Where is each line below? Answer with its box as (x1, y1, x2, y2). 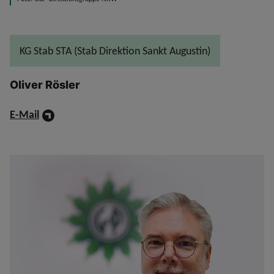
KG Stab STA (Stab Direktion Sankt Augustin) (20, 44, 210, 58)
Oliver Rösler (10, 78, 80, 92)
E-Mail (10, 108, 39, 122)
